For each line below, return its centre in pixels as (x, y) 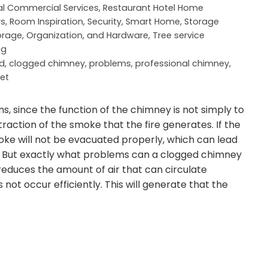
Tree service (179, 35)
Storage (202, 21)
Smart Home (153, 21)
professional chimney (182, 63)
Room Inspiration (46, 21)
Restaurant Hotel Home (153, 7)
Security (104, 21)
